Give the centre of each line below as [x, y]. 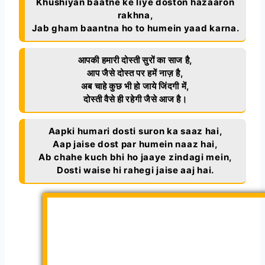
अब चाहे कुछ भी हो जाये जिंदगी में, [135, 86]
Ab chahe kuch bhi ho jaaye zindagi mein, [135, 157]
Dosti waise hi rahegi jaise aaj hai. [135, 170]
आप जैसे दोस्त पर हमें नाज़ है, [135, 73]
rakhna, [135, 15]
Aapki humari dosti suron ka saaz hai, [135, 131]
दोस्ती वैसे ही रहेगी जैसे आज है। [135, 99]
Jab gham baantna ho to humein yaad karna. [135, 28]
